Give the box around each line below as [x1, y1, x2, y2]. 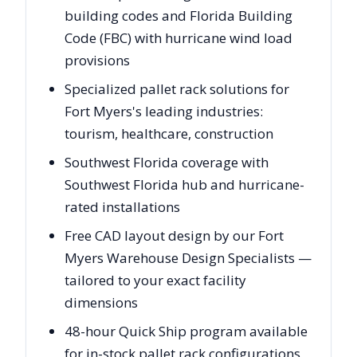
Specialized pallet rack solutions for [65, 80, 289, 98]
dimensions [65, 293, 138, 312]
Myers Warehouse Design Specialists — [65, 249, 312, 267]
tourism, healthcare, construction [65, 124, 273, 143]
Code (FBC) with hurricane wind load [65, 29, 292, 47]
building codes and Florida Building [65, 6, 292, 25]
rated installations [65, 198, 180, 216]
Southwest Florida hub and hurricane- [65, 175, 304, 194]
